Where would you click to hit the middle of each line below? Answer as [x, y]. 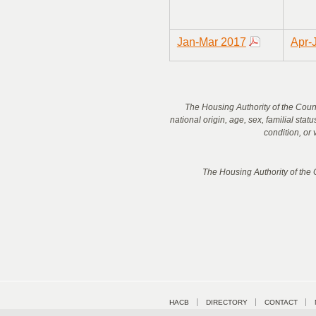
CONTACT [281, 303]
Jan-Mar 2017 [211, 42]
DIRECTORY [227, 303]
